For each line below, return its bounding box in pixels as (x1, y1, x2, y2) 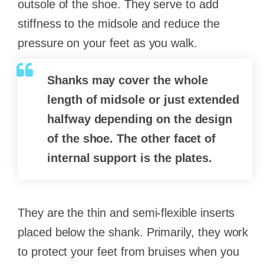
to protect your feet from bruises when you (18, 245, 239, 258)
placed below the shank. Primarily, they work (18, 225, 249, 239)
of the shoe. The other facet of (47, 131, 216, 145)
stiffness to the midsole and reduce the (18, 16, 220, 30)
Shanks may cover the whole (47, 73, 208, 87)
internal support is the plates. (47, 151, 213, 164)
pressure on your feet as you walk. (18, 36, 197, 49)
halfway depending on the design (47, 112, 233, 126)
